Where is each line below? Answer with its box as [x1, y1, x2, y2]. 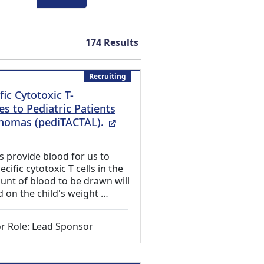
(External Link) [115, 114, 189, 128]
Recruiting [89, 71, 127, 81]
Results [101, 36, 138, 49]
